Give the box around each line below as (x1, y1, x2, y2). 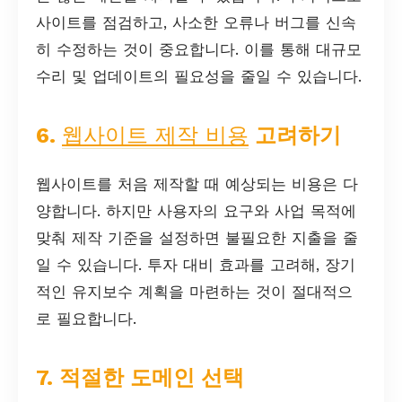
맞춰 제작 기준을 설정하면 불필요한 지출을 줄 (36, 228, 358, 247)
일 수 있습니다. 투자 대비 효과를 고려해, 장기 (36, 255, 355, 274)
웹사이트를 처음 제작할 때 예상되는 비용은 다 (36, 174, 358, 193)
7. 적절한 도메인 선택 (36, 364, 244, 390)
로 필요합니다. (36, 309, 136, 328)
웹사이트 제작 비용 (62, 122, 249, 148)
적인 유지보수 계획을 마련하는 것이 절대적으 (36, 282, 353, 301)
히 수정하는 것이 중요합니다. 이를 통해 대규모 (36, 39, 362, 58)
